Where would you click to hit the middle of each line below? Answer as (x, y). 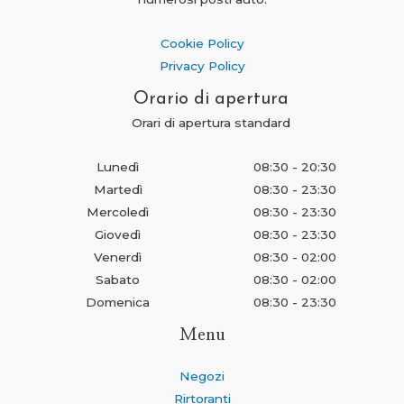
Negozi (202, 376)
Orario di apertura (211, 100)
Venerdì (118, 257)
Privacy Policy (202, 66)
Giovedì (118, 235)
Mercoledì (118, 212)
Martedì (118, 190)
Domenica (118, 303)
